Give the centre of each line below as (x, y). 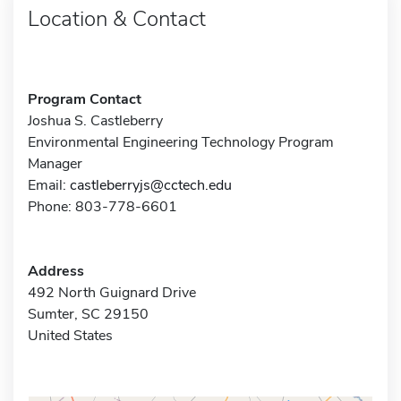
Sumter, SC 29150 (88, 314)
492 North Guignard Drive (112, 292)
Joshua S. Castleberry (95, 120)
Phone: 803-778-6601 (102, 206)
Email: (49, 185)
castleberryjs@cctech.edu (151, 185)
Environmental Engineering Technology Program (181, 142)
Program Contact (85, 99)
